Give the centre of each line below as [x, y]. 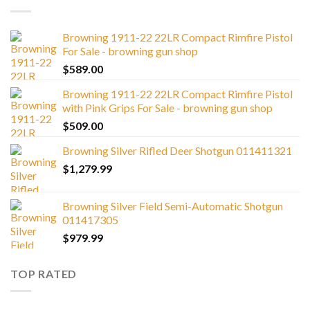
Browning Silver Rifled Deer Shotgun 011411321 [177, 151]
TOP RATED [44, 274]
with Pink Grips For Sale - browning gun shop [167, 108]
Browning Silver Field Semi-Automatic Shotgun [173, 206]
